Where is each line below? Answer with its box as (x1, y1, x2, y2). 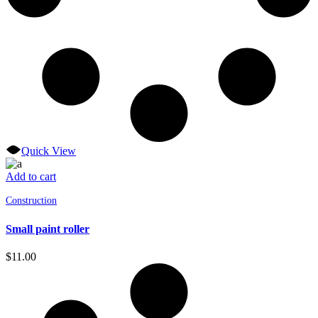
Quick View (21, 144, 77, 157)
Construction (6, 194, 57, 206)
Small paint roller (6, 222, 89, 235)
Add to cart (6, 170, 56, 182)
